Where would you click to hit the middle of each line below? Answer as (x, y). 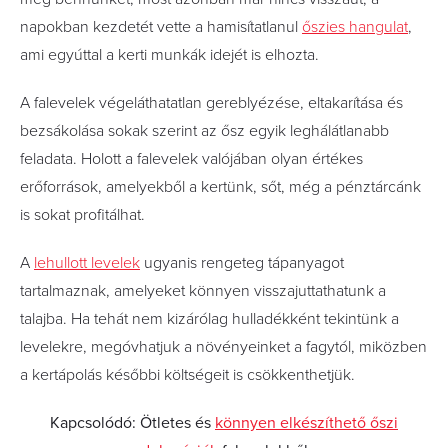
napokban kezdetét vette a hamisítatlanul (161, 27)
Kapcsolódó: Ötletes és (132, 423)
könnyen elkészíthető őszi (306, 423)
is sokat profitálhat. (82, 215)
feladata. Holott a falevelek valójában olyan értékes (191, 159)
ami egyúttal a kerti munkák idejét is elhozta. (169, 55)
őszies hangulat (355, 27)
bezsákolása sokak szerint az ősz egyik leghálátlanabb (204, 131)
